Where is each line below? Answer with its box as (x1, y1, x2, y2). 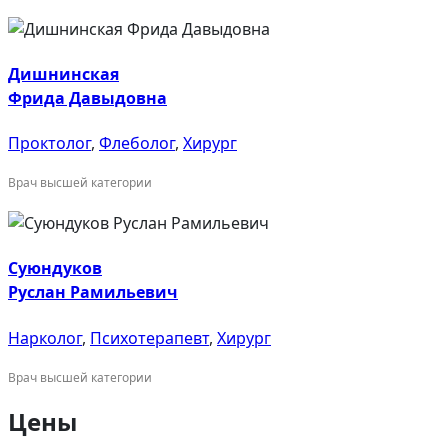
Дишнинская (8, 62, 119, 85)
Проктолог (8, 132, 91, 155)
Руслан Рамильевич (8, 281, 178, 304)
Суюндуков (8, 257, 102, 280)
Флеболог (99, 132, 175, 155)
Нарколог (8, 326, 82, 349)
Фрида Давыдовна (8, 86, 167, 109)
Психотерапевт (90, 326, 209, 349)
